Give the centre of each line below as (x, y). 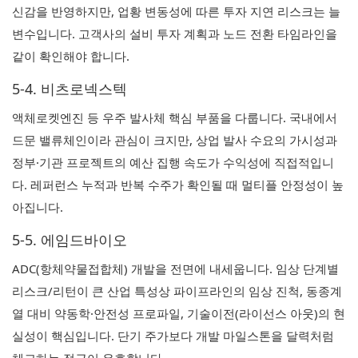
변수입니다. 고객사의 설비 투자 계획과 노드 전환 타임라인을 (175, 34)
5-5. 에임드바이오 (70, 240)
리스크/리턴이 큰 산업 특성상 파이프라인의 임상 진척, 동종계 (177, 291)
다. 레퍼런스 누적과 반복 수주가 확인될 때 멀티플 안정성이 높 (178, 185)
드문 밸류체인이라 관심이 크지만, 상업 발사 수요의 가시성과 (175, 140)
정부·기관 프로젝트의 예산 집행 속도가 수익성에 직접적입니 (173, 162)
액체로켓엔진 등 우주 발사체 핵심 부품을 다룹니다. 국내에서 (175, 117)
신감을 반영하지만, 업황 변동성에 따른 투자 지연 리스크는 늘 (176, 11)
